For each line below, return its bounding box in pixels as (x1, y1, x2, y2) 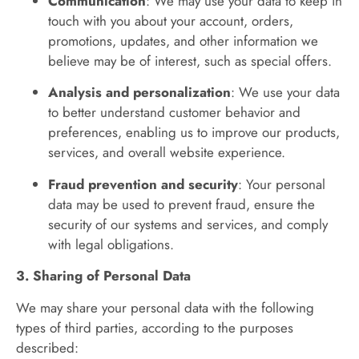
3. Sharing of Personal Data (16, 266, 191, 286)
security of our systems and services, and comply (48, 214, 328, 234)
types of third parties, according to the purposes (16, 317, 293, 337)
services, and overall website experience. (48, 143, 285, 163)
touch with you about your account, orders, (48, 10, 293, 30)
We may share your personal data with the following (16, 297, 314, 317)
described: (16, 337, 79, 357)
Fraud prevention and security (48, 174, 238, 194)
